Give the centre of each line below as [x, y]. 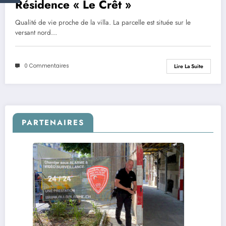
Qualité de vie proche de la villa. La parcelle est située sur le [103, 22]
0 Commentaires [47, 66]
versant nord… [36, 32]
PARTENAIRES [53, 123]
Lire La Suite [189, 66]
